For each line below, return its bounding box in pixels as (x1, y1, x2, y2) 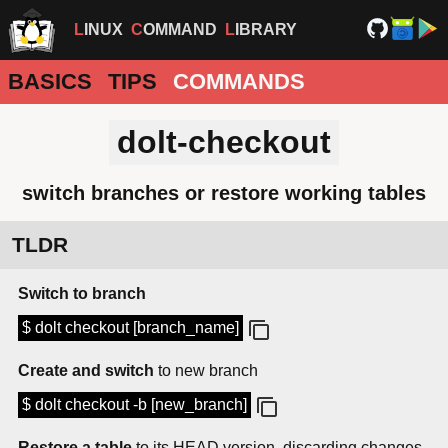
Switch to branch (18, 285, 146, 303)
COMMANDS (173, 69, 305, 94)
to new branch (154, 362, 258, 380)
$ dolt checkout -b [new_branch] (22, 396, 247, 414)
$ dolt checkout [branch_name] (22, 319, 239, 337)
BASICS (8, 69, 92, 94)
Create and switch (18, 362, 154, 380)
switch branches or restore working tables (22, 181, 426, 204)
